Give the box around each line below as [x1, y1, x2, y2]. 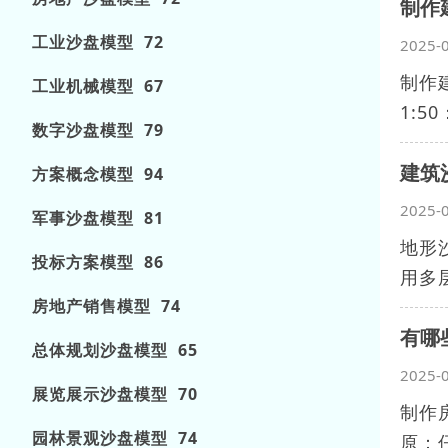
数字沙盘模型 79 [32, 119, 164, 141]
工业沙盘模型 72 [32, 31, 164, 53]
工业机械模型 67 [32, 75, 164, 97]
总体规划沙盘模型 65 [32, 339, 198, 361]
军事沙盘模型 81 [32, 207, 164, 229]
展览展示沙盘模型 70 [32, 383, 198, 405]
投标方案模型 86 [32, 251, 164, 273]
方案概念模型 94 [32, 163, 164, 185]
